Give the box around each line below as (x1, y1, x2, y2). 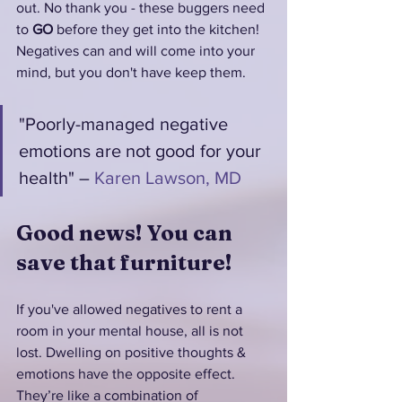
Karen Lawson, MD (94, 167, 241, 188)
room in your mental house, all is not (16, 322, 247, 338)
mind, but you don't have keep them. (16, 64, 249, 80)
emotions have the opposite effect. (16, 365, 239, 381)
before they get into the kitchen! (57, 21, 263, 37)
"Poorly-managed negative (19, 113, 232, 134)
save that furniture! (16, 249, 232, 275)
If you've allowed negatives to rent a (16, 301, 246, 317)
